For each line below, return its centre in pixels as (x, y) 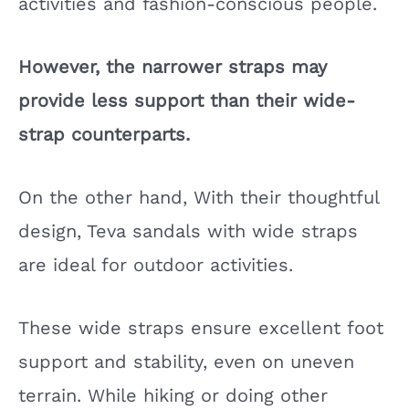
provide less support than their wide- (187, 100)
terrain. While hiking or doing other (173, 395)
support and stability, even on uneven (186, 361)
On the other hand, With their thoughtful (199, 197)
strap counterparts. (104, 134)
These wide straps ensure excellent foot (201, 327)
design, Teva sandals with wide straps (188, 231)
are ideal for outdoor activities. (156, 264)
